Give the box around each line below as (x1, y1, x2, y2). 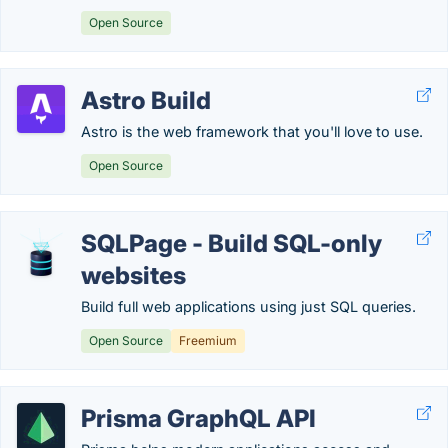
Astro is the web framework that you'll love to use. (81, 123, 423, 140)
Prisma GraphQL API (81, 404, 316, 433)
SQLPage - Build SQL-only (81, 229, 382, 258)
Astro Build (81, 86, 211, 115)
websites (81, 261, 186, 290)
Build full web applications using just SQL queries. (81, 298, 416, 315)
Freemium (179, 333, 237, 348)
